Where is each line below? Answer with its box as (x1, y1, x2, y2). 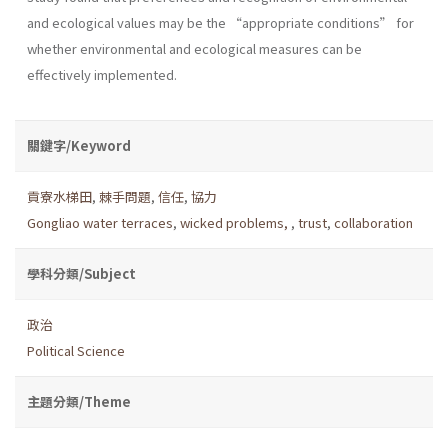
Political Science (27, 340, 125, 360)
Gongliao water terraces (27, 212, 173, 232)
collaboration (334, 212, 413, 232)
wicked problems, (180, 212, 291, 232)
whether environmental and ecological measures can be (27, 38, 362, 58)
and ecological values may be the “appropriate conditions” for (27, 12, 414, 32)
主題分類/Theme (27, 391, 131, 411)
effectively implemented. (27, 64, 177, 84)
